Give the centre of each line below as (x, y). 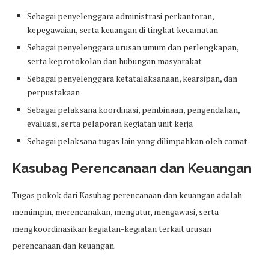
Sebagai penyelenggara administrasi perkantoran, (120, 16)
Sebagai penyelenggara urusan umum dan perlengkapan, (133, 47)
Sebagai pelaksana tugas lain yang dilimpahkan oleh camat (137, 141)
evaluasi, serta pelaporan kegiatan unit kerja (110, 124)
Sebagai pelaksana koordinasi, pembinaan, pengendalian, (133, 110)
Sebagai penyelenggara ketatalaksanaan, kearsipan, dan (132, 79)
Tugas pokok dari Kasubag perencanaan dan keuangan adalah (127, 195)
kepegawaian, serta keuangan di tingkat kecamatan (122, 30)
